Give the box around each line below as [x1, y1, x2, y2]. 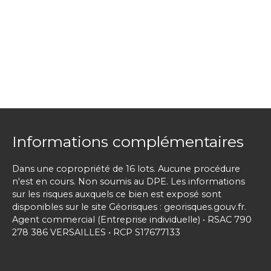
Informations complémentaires [12, 132, 244, 151]
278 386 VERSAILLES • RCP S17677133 [12, 226, 180, 238]
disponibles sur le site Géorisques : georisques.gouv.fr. [12, 201, 246, 212]
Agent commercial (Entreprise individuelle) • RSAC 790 [12, 214, 252, 225]
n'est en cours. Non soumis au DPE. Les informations [12, 175, 245, 187]
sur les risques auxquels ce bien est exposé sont [12, 188, 221, 200]
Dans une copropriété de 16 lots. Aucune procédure [12, 163, 240, 174]
